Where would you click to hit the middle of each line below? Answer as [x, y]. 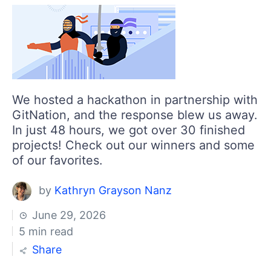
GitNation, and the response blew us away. [135, 115]
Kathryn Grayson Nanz [113, 190]
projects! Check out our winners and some [133, 145]
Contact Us [70, 16]
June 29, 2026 [68, 215]
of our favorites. [57, 160]
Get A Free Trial [69, 31]
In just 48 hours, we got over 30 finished [129, 130]
